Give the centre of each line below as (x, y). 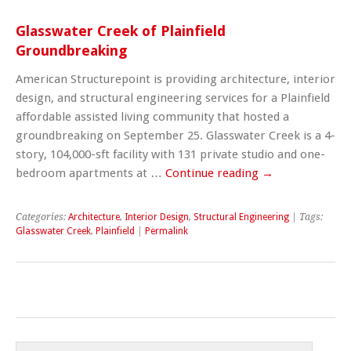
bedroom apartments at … (90, 173)
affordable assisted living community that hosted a (152, 116)
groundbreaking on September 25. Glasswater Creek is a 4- (175, 135)
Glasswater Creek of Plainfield (121, 31)
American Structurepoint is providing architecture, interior (175, 79)
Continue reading (213, 173)
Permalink (166, 231)
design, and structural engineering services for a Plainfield (173, 98)
